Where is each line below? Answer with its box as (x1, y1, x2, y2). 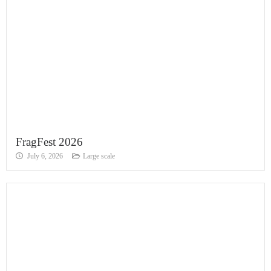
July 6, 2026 (27, 151, 63, 160)
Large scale (83, 151, 115, 160)
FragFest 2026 (16, 135, 83, 148)
